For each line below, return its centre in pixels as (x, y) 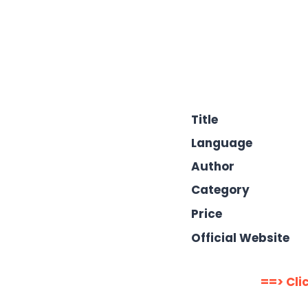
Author (213, 166)
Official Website (240, 238)
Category (220, 189)
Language (222, 143)
